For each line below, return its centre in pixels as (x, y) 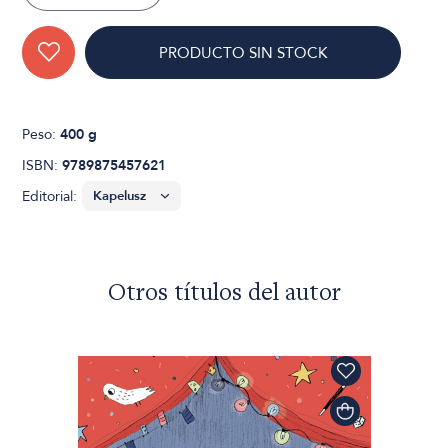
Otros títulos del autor (224, 294)
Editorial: (50, 196)
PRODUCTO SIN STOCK (243, 52)
